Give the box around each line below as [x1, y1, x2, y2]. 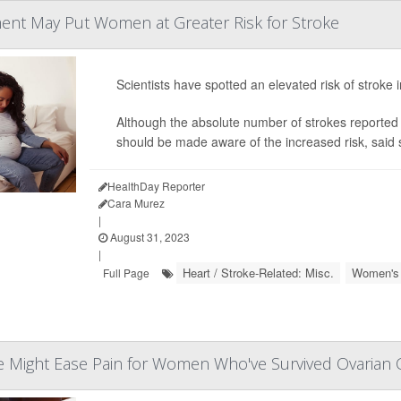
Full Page [102, 265, 149, 280]
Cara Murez [107, 195, 165, 210]
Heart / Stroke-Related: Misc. [182, 264, 334, 281]
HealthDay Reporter [107, 178, 205, 193]
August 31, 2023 [107, 229, 190, 244]
